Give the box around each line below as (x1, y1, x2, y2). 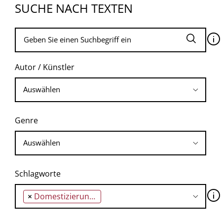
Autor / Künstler (15, 61, 74, 73)
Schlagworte (15, 168, 61, 179)
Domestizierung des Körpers (34, 190, 89, 202)
